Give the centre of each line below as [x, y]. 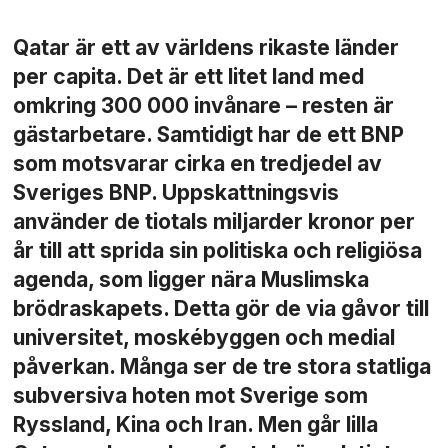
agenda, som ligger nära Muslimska [191, 279]
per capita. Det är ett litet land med [189, 76]
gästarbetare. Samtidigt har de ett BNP [209, 134]
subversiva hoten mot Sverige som [191, 395]
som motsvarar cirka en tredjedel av [198, 163]
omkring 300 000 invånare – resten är [204, 105]
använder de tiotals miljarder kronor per [214, 221]
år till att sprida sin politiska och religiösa [218, 250]
